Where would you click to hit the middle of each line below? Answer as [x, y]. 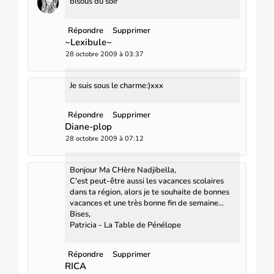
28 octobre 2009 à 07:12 [105, 138]
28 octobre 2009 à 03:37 [105, 54]
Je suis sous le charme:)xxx [117, 85]
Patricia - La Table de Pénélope [125, 225]
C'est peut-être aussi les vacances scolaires [147, 181]
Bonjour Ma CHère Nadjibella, [123, 170]
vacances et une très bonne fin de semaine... [147, 203]
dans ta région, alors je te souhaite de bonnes [150, 192]
